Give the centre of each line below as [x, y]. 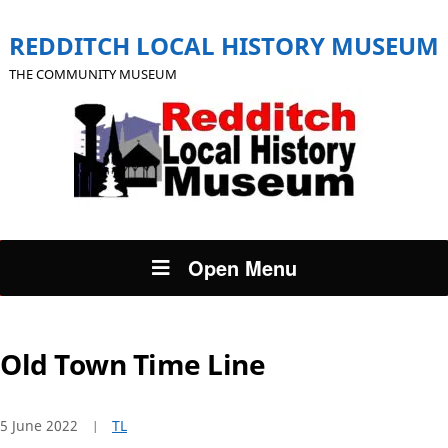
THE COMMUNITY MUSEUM [93, 74]
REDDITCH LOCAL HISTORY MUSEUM [224, 45]
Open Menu [242, 267]
